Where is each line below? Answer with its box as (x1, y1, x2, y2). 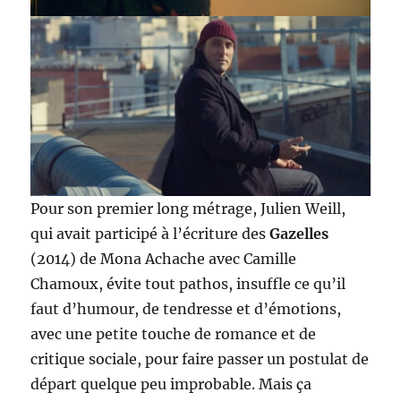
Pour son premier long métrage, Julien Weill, (30, 200, 346, 218)
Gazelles (269, 225, 329, 243)
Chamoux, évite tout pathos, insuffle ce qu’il (30, 275, 346, 294)
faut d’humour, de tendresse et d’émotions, (30, 300, 342, 319)
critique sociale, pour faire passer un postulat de (30, 350, 370, 369)
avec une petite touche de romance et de (30, 325, 317, 344)
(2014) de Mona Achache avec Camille (30, 250, 297, 269)
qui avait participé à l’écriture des (30, 225, 270, 243)
